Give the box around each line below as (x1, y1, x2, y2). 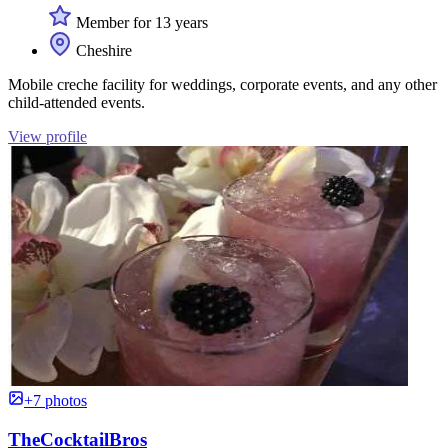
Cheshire (72, 42, 132, 60)
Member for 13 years (72, 14, 208, 32)
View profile (8, 128, 87, 146)
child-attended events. (8, 94, 145, 112)
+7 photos (24, 392, 87, 410)
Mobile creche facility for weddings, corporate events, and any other (8, 76, 437, 94)
